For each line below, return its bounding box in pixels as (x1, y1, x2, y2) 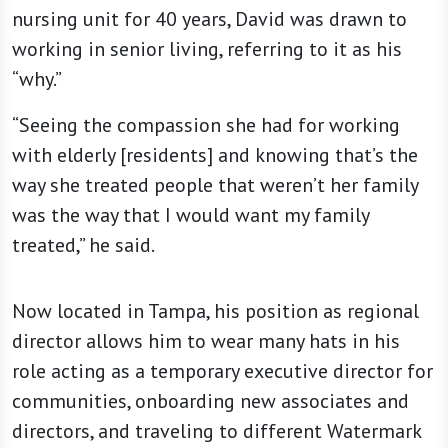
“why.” (12, 66, 65, 93)
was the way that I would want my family (12, 202, 369, 229)
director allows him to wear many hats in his (12, 328, 400, 355)
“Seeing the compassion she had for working (12, 112, 400, 139)
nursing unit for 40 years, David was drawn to (12, 6, 407, 33)
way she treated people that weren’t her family (12, 172, 418, 199)
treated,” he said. (12, 232, 158, 259)
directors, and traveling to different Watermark (12, 418, 421, 445)
